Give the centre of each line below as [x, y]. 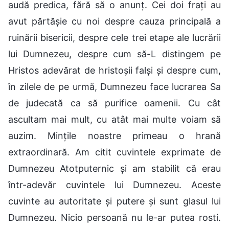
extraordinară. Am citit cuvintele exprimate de [114, 152]
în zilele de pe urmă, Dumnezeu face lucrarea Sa [114, 86]
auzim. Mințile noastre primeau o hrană [114, 135]
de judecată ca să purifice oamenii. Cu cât [114, 103]
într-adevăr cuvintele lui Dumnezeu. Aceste [114, 185]
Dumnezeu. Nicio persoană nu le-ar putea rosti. [114, 217]
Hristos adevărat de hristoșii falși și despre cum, [114, 70]
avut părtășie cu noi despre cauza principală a [114, 21]
